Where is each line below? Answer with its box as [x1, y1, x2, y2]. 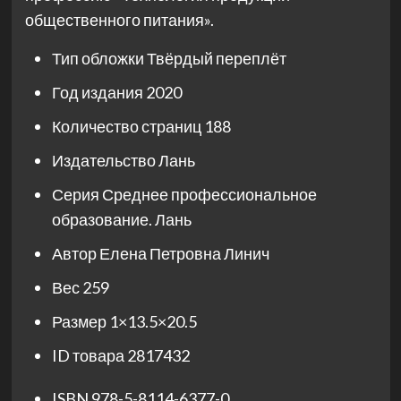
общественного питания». [24, 10, 214, 30]
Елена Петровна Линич [98, 243, 269, 264]
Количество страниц [51, 116, 204, 137]
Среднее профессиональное [101, 184, 317, 205]
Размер [51, 311, 109, 332]
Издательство [51, 150, 158, 171]
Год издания [51, 82, 146, 103]
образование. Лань [51, 209, 192, 230]
